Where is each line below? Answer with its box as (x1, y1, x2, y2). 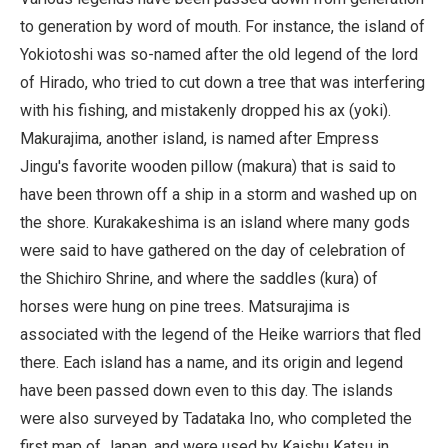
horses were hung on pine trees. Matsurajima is (20, 296, 350, 316)
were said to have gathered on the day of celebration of (20, 240, 406, 260)
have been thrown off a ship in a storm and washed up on (20, 184, 417, 204)
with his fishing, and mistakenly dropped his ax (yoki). (20, 100, 391, 120)
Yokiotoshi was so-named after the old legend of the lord (20, 44, 418, 64)
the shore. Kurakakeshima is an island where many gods (20, 212, 410, 232)
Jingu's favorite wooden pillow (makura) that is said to (20, 156, 396, 176)
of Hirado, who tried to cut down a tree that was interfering (20, 72, 425, 92)
